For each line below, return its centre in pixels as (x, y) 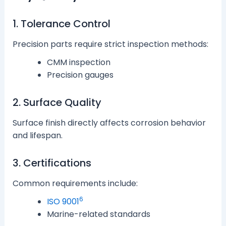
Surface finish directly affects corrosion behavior (109, 123)
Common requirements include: (75, 184)
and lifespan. (37, 136)
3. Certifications (52, 163)
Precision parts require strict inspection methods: (110, 44)
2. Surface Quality (57, 103)
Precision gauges (80, 75)
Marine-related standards (98, 214)
